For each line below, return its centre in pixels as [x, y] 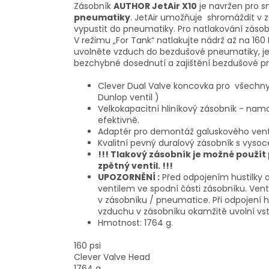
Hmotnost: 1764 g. [135, 223]
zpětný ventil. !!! [135, 166]
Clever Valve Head [112, 257]
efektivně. [119, 120]
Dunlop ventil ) [128, 98]
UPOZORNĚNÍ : [129, 177]
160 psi [87, 246]
